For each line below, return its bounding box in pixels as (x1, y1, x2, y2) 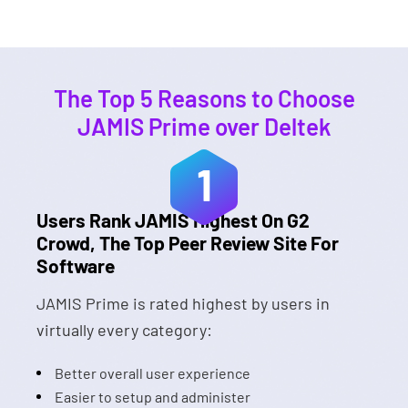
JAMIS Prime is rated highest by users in (36, 293, 330, 313)
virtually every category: (36, 320, 212, 340)
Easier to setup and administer (55, 388, 250, 405)
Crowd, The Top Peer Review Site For (36, 231, 339, 254)
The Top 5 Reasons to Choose (53, 84, 355, 112)
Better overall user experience (55, 364, 250, 382)
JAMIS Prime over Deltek (76, 112, 331, 140)
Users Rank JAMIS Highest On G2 (36, 209, 310, 231)
